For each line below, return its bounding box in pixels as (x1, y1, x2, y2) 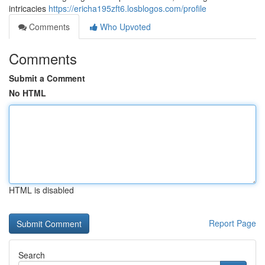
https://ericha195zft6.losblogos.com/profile (49, 2, 206, 14)
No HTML (9, 87, 46, 99)
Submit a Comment (9, 72, 85, 84)
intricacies (9, 2, 49, 14)
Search (18, 249, 45, 261)
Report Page (209, 217, 256, 229)
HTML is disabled (9, 184, 74, 196)
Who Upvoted (98, 21, 151, 33)
